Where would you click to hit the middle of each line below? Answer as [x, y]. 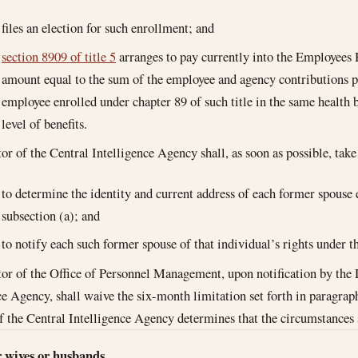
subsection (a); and [51, 215]
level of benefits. [45, 124]
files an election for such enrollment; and [108, 27]
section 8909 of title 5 [59, 57]
